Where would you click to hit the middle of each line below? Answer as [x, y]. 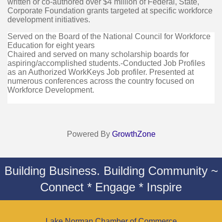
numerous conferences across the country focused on [101, 81]
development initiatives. [49, 20]
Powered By [89, 134]
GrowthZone [134, 134]
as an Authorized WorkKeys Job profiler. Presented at [101, 72]
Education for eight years [51, 46]
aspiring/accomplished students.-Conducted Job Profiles [106, 63]
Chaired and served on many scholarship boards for [98, 55]
